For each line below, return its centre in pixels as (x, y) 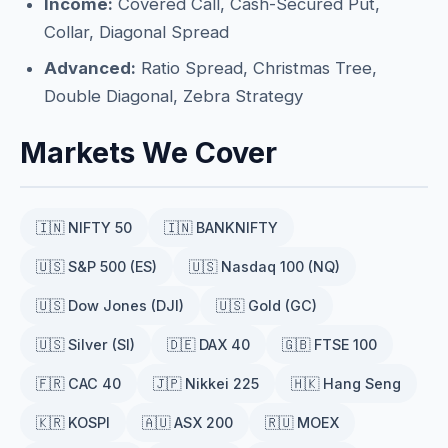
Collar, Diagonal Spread (136, 32)
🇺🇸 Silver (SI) (85, 344)
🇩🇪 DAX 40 (208, 344)
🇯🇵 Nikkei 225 (206, 383)
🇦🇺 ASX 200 (187, 422)
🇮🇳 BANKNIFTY (221, 227)
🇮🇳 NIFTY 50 (84, 227)
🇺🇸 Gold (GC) (266, 305)
